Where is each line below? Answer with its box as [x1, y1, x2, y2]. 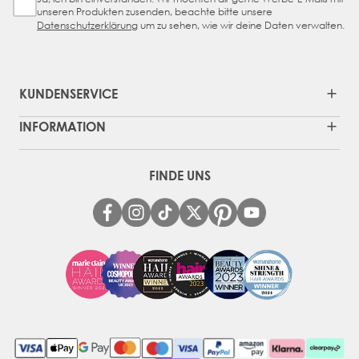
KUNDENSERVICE [19, 85, 118, 101]
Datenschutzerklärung [37, 18, 138, 32]
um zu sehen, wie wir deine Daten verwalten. [138, 18, 345, 32]
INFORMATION [19, 118, 106, 134]
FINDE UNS [148, 167, 211, 183]
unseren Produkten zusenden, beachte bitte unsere [37, 4, 272, 18]
